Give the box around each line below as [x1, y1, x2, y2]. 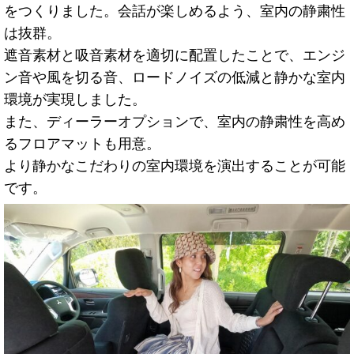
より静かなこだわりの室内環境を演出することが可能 [4, 158, 345, 175]
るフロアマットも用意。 [4, 136, 160, 153]
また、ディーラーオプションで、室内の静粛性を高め [4, 114, 345, 130]
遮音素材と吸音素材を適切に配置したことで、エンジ [4, 47, 345, 64]
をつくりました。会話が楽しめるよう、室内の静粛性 [4, 3, 345, 20]
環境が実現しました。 [4, 92, 146, 108]
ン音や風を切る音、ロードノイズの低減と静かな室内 [4, 70, 345, 86]
